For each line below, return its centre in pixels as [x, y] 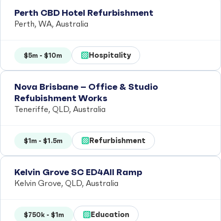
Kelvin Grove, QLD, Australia [66, 183]
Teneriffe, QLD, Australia [60, 109]
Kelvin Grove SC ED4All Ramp [78, 172]
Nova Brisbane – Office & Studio [86, 87]
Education [110, 214]
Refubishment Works [61, 98]
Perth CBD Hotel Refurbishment [84, 13]
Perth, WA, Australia [51, 24]
